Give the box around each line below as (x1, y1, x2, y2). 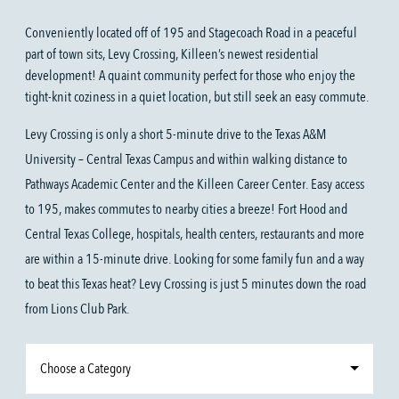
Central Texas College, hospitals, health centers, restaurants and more (25, 224, 364, 244)
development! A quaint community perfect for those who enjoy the (25, 65, 355, 85)
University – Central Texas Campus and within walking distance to (25, 149, 347, 169)
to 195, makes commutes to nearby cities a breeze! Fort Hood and (25, 199, 347, 219)
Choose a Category (40, 358, 131, 379)
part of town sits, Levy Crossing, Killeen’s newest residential (25, 44, 319, 64)
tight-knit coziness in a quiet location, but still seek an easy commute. (25, 86, 369, 107)
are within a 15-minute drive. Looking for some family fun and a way (25, 248, 364, 269)
